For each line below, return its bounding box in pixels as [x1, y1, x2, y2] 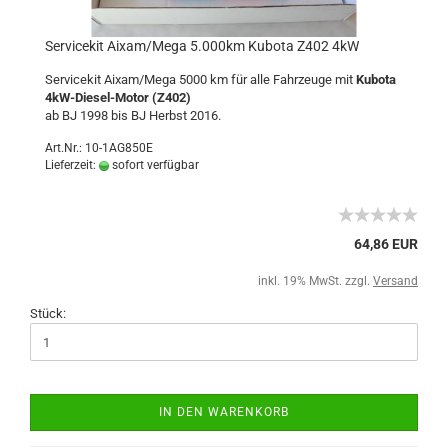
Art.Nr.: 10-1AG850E [45, 141, 153, 155]
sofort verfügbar [109, 158, 199, 172]
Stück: [30, 306, 66, 321]
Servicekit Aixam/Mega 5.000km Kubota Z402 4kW [45, 38, 359, 54]
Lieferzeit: [45, 158, 99, 172]
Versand [373, 274, 418, 288]
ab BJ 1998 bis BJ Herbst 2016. [45, 108, 221, 123]
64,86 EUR [354, 236, 418, 252]
